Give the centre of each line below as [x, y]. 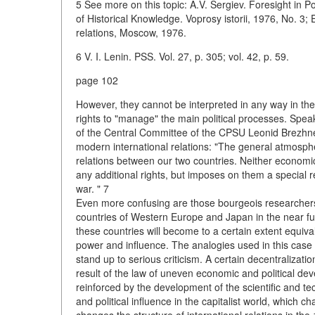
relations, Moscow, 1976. [131, 32]
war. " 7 [92, 188]
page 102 [97, 80]
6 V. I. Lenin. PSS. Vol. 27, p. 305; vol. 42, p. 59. [182, 56]
